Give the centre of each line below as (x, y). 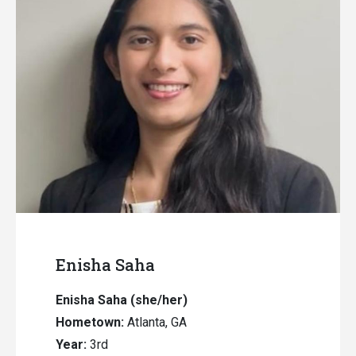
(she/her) (159, 300)
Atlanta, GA (157, 322)
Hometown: (90, 322)
